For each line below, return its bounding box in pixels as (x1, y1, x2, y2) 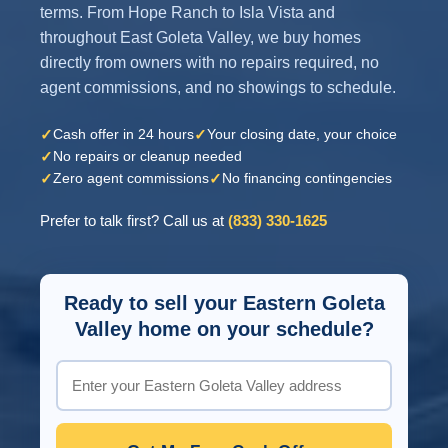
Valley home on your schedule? (74, 318, 374, 341)
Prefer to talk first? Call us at (40, 211, 228, 229)
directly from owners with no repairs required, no (40, 53, 379, 71)
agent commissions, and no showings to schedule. (40, 78, 396, 96)
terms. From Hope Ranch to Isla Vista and (40, 3, 335, 21)
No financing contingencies (222, 170, 392, 187)
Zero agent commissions (53, 170, 209, 187)
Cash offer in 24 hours (53, 126, 194, 143)
